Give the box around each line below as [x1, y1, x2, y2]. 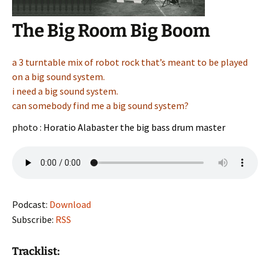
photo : [12, 121, 42, 133]
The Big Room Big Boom [12, 20, 210, 42]
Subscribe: [12, 213, 55, 225]
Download [49, 198, 91, 210]
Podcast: [12, 198, 49, 210]
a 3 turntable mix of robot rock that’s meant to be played [12, 56, 248, 68]
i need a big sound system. [12, 85, 118, 97]
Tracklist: [12, 245, 60, 258]
